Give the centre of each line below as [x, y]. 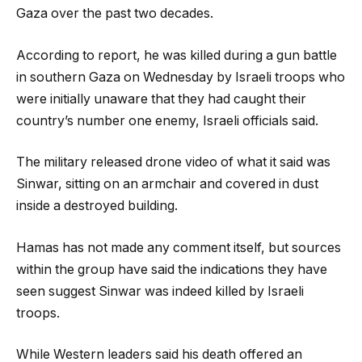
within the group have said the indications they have [172, 269]
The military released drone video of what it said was [173, 162]
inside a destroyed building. [97, 206]
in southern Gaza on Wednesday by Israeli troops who [181, 77]
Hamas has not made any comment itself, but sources [179, 247]
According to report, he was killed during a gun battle [177, 55]
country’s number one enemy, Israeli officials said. [167, 120]
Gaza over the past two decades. [115, 14]
